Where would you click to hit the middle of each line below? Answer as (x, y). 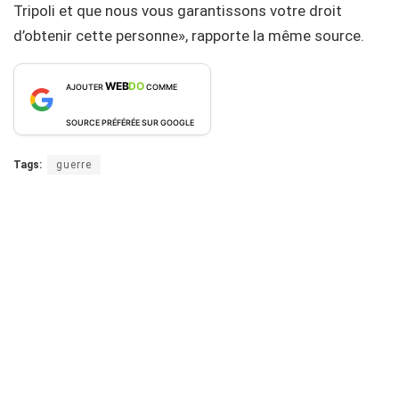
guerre (74, 165)
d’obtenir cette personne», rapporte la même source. (189, 36)
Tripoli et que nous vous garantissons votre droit (178, 11)
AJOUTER (85, 87)
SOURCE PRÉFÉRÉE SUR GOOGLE (130, 122)
